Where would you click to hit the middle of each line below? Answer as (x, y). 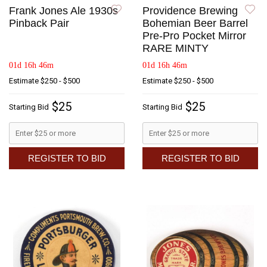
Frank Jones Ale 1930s (63, 10)
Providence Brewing (190, 10)
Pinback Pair (39, 23)
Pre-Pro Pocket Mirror (194, 35)
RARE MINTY (176, 48)
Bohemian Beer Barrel (195, 23)
